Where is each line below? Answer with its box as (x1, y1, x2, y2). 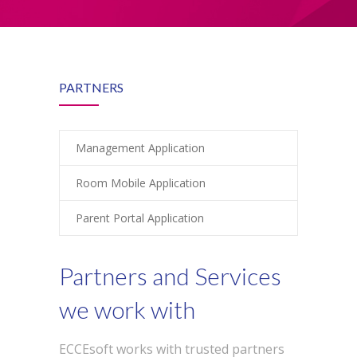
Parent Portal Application (76, 210, 204, 226)
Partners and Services (59, 261, 281, 290)
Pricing (76, 31, 110, 46)
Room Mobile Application (76, 175, 206, 190)
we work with (59, 295, 195, 324)
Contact (76, 98, 116, 113)
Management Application (76, 140, 205, 155)
